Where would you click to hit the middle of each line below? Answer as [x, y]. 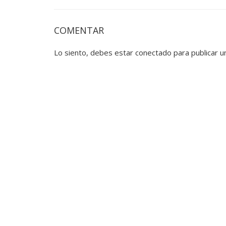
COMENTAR [79, 31]
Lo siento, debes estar [95, 53]
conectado [153, 53]
